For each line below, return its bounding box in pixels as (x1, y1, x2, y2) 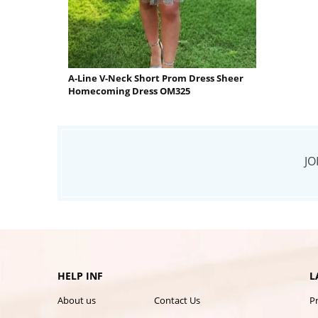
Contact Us (153, 294, 200, 307)
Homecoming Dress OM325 (68, 84, 190, 98)
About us (57, 294, 96, 307)
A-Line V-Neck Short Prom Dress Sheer (68, 72, 243, 85)
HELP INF (57, 269, 103, 283)
